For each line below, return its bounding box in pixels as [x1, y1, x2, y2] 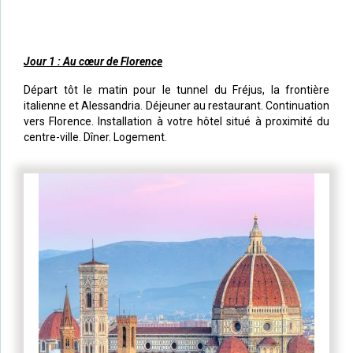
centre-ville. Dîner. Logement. [24, 130, 167, 143]
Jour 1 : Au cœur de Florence [24, 54, 162, 68]
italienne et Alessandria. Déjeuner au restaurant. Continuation [24, 98, 329, 112]
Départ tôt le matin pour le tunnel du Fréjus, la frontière [24, 83, 329, 96]
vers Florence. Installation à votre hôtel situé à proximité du [24, 114, 329, 128]
